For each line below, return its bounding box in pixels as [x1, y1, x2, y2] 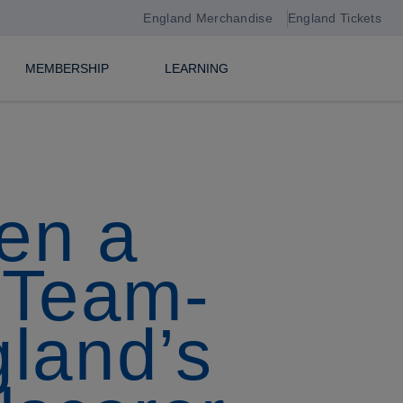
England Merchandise [143, 11, 273, 25]
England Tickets [287, 11, 381, 25]
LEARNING [164, 61, 228, 76]
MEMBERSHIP [24, 61, 109, 76]
